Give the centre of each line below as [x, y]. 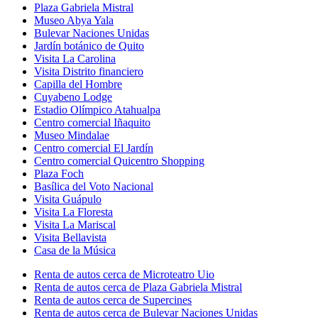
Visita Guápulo [68, 199]
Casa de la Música [75, 250]
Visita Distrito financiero [89, 71]
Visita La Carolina [75, 58]
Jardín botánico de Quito [89, 45]
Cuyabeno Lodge [73, 97]
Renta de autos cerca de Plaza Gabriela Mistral [138, 287]
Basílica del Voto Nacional [94, 186]
